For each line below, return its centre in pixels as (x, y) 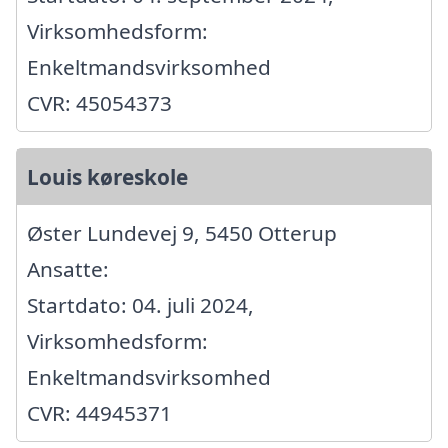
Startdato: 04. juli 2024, (140, 305)
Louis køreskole (107, 177)
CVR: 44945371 (99, 413)
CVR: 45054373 (99, 103)
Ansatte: (68, 269)
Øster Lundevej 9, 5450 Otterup (182, 233)
